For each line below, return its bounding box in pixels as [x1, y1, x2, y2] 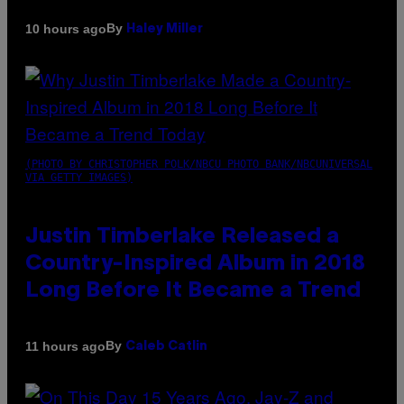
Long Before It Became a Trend [25, 281, 361, 302]
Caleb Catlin [125, 341, 207, 353]
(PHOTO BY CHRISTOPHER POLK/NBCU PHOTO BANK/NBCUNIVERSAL [25, 158, 372, 171]
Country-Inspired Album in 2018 [25, 254, 365, 275]
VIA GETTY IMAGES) [25, 171, 133, 185]
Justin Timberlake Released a [25, 227, 339, 248]
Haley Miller [126, 23, 203, 36]
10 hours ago [25, 21, 106, 36]
